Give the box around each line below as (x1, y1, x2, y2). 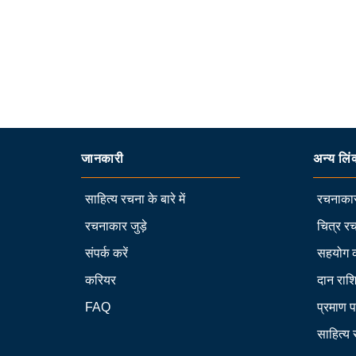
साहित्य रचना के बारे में (85, 192, 185, 206)
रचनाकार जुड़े (85, 219, 147, 233)
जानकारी (81, 152, 124, 165)
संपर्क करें (85, 246, 128, 260)
